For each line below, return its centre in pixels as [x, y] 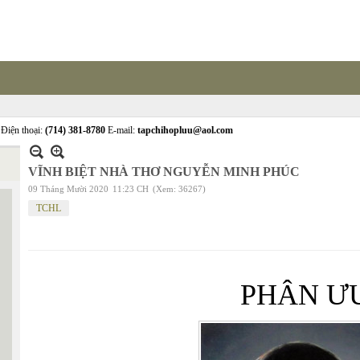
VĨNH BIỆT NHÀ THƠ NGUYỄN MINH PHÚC [164, 172]
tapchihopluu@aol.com [185, 130]
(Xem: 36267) [179, 189]
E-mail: [121, 130]
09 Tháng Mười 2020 [68, 189]
